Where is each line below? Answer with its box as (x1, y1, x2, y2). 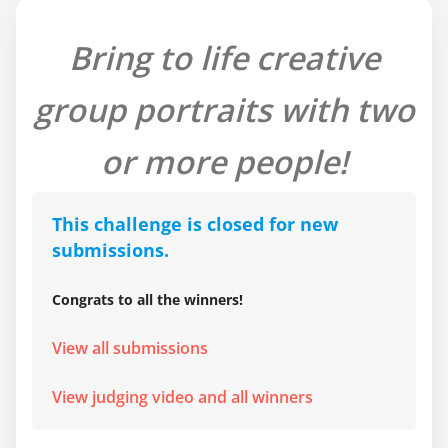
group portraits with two (33, 88, 415, 131)
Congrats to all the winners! (52, 290, 243, 309)
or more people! (100, 140, 348, 183)
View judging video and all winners (52, 386, 313, 408)
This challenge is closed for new (52, 212, 338, 236)
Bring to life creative (68, 36, 380, 79)
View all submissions (52, 337, 208, 359)
